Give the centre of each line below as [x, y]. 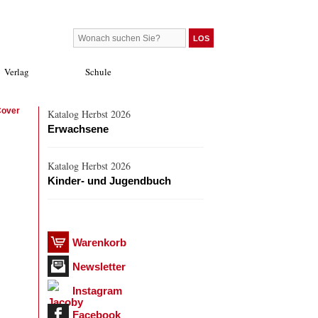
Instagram [97, 291]
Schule [98, 72]
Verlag [17, 72]
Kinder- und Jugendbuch [109, 181]
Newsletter [99, 267]
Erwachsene [78, 129]
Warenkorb [99, 242]
